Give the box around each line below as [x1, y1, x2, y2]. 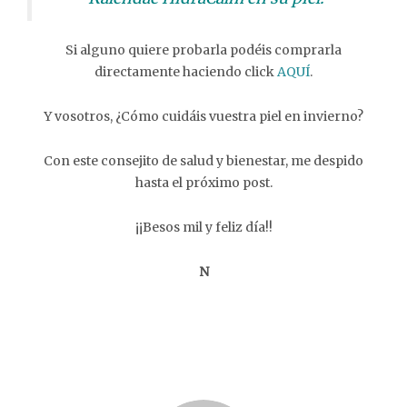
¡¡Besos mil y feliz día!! [134, 219, 273, 236]
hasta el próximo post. [134, 174, 273, 192]
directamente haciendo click [94, 64, 277, 81]
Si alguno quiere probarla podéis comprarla [65, 42, 342, 59]
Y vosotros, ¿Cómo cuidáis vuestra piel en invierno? [44, 108, 363, 125]
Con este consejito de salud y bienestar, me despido [44, 153, 363, 170]
